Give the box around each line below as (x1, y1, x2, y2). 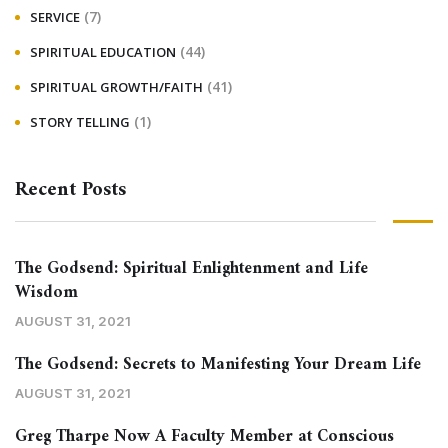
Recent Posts (15, 173, 126, 209)
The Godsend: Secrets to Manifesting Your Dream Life (15, 350, 421, 381)
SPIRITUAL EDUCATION (30, 43, 176, 62)
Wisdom (15, 278, 78, 309)
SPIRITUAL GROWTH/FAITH (30, 78, 203, 97)
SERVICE (30, 8, 80, 27)
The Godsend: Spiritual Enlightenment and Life (15, 254, 368, 285)
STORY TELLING (30, 113, 130, 132)
